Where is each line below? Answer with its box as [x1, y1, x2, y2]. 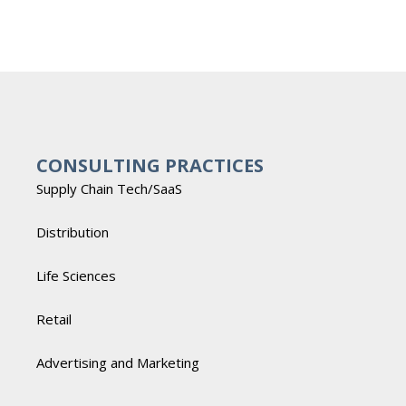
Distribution [36, 223, 109, 241]
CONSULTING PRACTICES [36, 153, 264, 178]
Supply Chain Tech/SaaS [36, 179, 186, 198]
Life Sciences [36, 266, 116, 285]
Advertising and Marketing [36, 353, 199, 372]
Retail [36, 310, 72, 328]
